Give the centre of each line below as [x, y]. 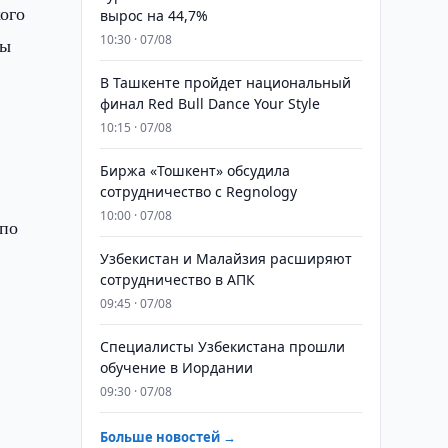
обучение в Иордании [176, 367]
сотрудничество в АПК [177, 279]
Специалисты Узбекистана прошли [222, 346]
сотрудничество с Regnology [198, 191]
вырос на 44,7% [153, 15]
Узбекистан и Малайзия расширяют [225, 258]
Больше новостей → [167, 437]
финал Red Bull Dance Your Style [209, 103]
